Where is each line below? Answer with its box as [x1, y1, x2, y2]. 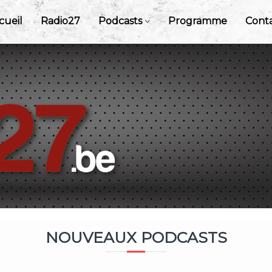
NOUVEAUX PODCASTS [45, 228, 227, 246]
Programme [168, 15, 227, 27]
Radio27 [41, 15, 80, 27]
